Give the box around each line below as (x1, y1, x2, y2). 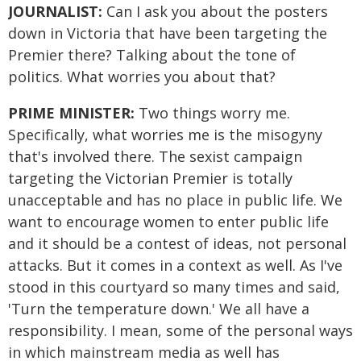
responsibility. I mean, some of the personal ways (8, 321, 353, 340)
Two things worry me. (139, 103, 290, 122)
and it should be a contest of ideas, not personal (8, 234, 346, 253)
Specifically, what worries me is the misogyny (8, 125, 322, 144)
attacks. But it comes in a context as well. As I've (8, 255, 342, 275)
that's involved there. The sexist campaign (8, 147, 302, 166)
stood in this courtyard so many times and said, (8, 277, 340, 297)
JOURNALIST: (8, 2, 102, 21)
